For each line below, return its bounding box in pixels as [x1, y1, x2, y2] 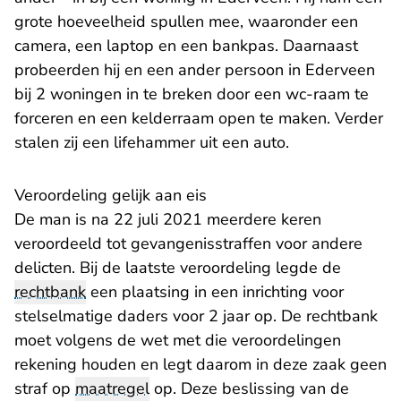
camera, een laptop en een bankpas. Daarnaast [14, 35, 358, 57]
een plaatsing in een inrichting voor [86, 281, 344, 303]
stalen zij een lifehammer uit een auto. [14, 132, 289, 154]
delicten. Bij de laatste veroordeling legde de [14, 257, 341, 279]
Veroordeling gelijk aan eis [14, 184, 207, 207]
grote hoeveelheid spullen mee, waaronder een [14, 11, 358, 33]
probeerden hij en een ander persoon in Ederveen [14, 59, 375, 81]
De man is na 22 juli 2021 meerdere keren [14, 209, 321, 231]
